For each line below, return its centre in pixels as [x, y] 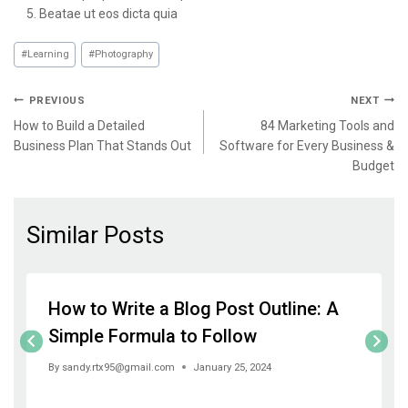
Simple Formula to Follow [153, 336]
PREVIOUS [57, 100]
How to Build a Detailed [79, 125]
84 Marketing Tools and [327, 125]
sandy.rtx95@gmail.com [119, 367]
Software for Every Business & [307, 145]
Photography [123, 55]
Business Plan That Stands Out [102, 145]
